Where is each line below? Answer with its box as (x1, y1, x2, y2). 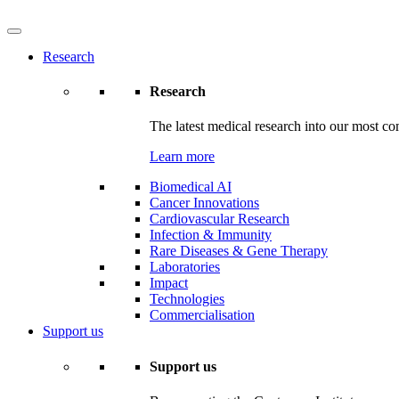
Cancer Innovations (150, 195, 259, 211)
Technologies (150, 291, 224, 307)
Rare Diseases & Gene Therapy (150, 243, 328, 259)
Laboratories (150, 259, 220, 275)
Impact (150, 275, 188, 291)
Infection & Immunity (150, 227, 272, 243)
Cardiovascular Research (150, 211, 289, 227)
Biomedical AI (150, 179, 232, 195)
